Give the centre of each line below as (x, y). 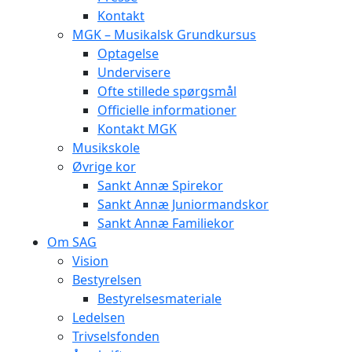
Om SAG (72, 242)
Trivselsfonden (116, 336)
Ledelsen (99, 317)
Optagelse (128, 53)
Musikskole (106, 147)
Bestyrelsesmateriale (159, 298)
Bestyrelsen (107, 279)
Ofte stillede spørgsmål (167, 91)
